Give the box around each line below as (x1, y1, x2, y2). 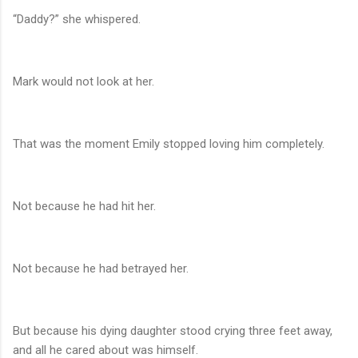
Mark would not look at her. (13, 74, 154, 89)
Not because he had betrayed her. (13, 261, 189, 276)
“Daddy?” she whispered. (13, 12, 141, 27)
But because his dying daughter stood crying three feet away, (13, 324, 332, 339)
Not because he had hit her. (13, 199, 156, 214)
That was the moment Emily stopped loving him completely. (13, 137, 324, 152)
